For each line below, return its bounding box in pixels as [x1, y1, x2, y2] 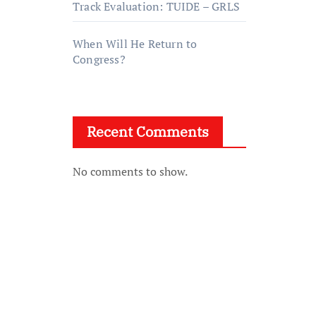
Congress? [73, 51, 126, 67]
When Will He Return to [73, 36, 197, 51]
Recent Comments [87, 122, 209, 141]
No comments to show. [73, 164, 188, 179]
